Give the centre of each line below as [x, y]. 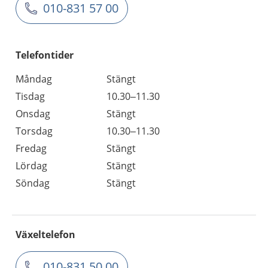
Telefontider [45, 55]
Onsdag [33, 114]
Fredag [31, 148]
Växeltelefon [45, 234]
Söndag [33, 183]
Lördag [31, 166]
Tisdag [30, 96]
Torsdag [34, 131]
